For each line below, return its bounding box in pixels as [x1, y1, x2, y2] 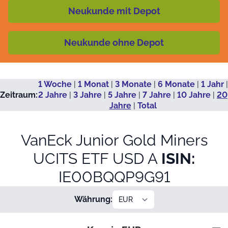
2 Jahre [38, 90, 67, 100]
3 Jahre [73, 90, 102, 100]
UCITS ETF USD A [33, 149, 161, 167]
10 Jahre [177, 90, 211, 100]
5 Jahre [108, 90, 136, 100]
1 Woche [38, 79, 72, 89]
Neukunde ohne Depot [64, 37, 164, 48]
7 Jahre [142, 90, 171, 100]
